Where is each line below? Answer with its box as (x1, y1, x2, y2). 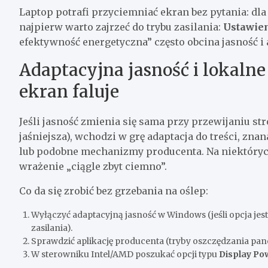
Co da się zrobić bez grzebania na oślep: (19, 184, 208, 197)
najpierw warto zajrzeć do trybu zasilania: (19, 20, 223, 33)
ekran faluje (19, 80, 119, 102)
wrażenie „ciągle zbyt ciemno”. (19, 160, 167, 172)
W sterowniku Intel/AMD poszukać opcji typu (31, 248, 219, 260)
